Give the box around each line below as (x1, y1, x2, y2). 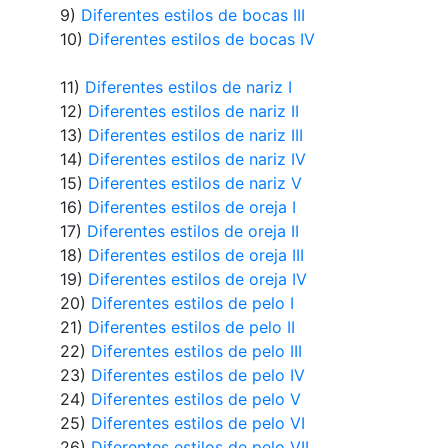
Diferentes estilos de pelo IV (90, 364, 305, 385)
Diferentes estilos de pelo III (90, 340, 302, 361)
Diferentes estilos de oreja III (87, 244, 304, 265)
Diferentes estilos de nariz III (87, 124, 303, 145)
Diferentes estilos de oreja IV (87, 268, 307, 289)
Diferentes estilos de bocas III (80, 4, 305, 25)
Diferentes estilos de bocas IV (87, 28, 315, 49)
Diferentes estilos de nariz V (87, 172, 302, 193)
